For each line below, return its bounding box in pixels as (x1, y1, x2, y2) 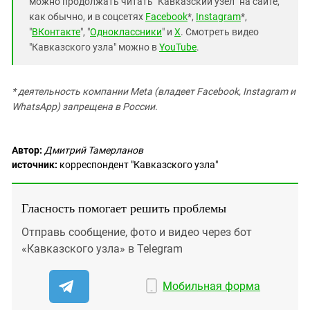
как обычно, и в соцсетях (29, 11, 145, 22)
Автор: (12, 145, 42, 156)
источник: (12, 159, 57, 170)
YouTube (159, 42, 197, 53)
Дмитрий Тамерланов (44, 145, 143, 156)
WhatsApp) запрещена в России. (12, 101, 158, 112)
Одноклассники (90, 26, 162, 37)
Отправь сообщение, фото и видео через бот (21, 226, 252, 239)
